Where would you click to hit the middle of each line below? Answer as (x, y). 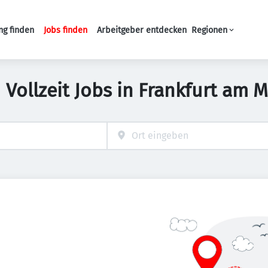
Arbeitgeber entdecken (142, 30)
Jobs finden (66, 30)
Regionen (209, 30)
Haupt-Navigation (138, 36)
